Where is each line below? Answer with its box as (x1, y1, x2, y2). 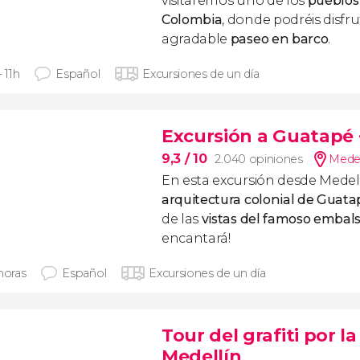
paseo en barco (230, 31, 329, 47)
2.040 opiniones (215, 152, 303, 166)
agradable (162, 31, 231, 47)
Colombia (162, 12, 223, 27)
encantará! (162, 231, 231, 246)
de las (162, 211, 202, 227)
